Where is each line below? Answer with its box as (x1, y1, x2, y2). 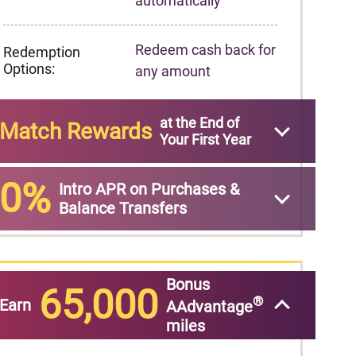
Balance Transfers (59, 199, 187, 218)
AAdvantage (166, 296, 253, 316)
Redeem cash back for (135, 41, 277, 58)
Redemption (3, 44, 80, 60)
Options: (3, 60, 55, 77)
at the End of (160, 114, 239, 131)
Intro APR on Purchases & (59, 180, 239, 199)
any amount (135, 63, 211, 79)
